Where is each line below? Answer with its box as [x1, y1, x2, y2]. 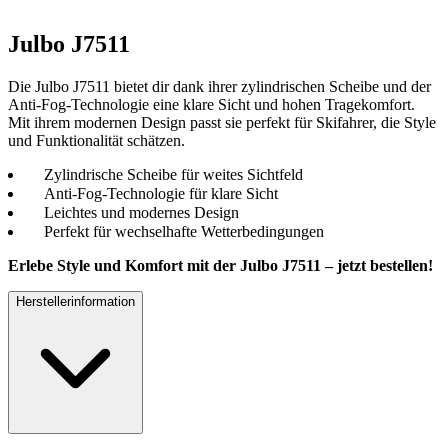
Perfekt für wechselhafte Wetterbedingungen [44, 222, 324, 240]
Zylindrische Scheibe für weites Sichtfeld [44, 165, 303, 183]
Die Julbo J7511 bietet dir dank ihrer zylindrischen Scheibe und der [8, 77, 431, 95]
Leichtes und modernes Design [44, 203, 239, 221]
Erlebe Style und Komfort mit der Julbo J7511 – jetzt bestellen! [8, 256, 433, 274]
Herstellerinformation [16, 293, 135, 309]
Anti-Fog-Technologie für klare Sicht [44, 184, 278, 202]
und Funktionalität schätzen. [8, 131, 185, 149]
